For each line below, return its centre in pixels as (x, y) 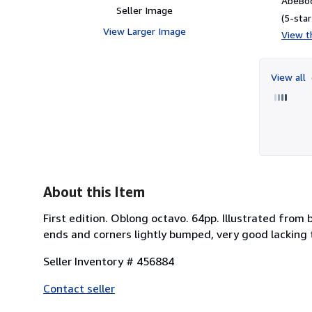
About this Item (94, 192)
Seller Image (144, 10)
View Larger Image (144, 31)
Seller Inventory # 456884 (109, 261)
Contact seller (79, 288)
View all (290, 77)
